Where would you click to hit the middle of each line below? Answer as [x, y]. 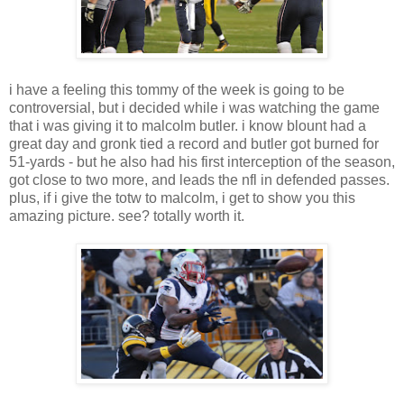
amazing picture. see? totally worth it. [127, 216]
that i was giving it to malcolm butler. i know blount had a [188, 126]
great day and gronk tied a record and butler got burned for [194, 144]
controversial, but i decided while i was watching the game [194, 108]
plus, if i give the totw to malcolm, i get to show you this [182, 198]
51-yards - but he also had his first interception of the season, [202, 162]
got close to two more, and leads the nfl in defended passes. [199, 180]
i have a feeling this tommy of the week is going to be [177, 90]
